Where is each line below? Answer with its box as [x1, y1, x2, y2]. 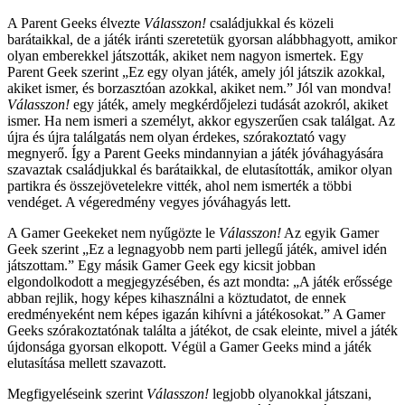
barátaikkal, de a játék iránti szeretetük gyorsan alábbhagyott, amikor [7, 32, 397, 48]
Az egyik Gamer [281, 225, 379, 241]
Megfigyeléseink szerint [7, 386, 146, 402]
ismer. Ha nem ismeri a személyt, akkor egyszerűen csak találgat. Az [7, 113, 395, 129]
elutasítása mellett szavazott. [7, 355, 166, 372]
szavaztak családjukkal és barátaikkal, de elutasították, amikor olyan [7, 162, 392, 178]
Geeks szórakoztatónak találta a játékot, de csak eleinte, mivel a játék [7, 323, 398, 339]
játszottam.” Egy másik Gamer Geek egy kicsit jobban [7, 258, 316, 274]
